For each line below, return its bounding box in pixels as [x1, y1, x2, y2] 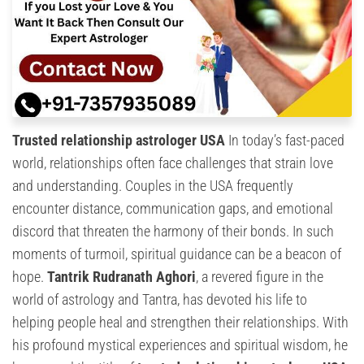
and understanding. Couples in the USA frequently [12, 176, 293, 194]
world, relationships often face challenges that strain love [12, 154, 333, 171]
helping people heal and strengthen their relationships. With [12, 313, 349, 331]
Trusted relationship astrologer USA [12, 131, 225, 149]
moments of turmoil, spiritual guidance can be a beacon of [12, 245, 341, 262]
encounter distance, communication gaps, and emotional [12, 199, 333, 217]
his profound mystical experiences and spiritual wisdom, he [12, 336, 348, 353]
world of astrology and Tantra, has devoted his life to [12, 290, 307, 308]
